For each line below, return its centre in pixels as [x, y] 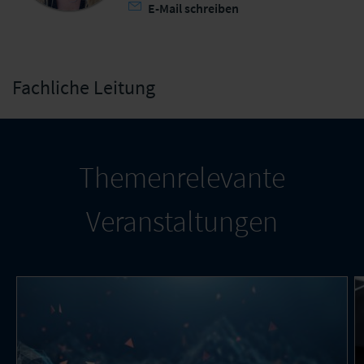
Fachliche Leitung [84, 87]
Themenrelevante [182, 177]
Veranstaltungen [182, 221]
